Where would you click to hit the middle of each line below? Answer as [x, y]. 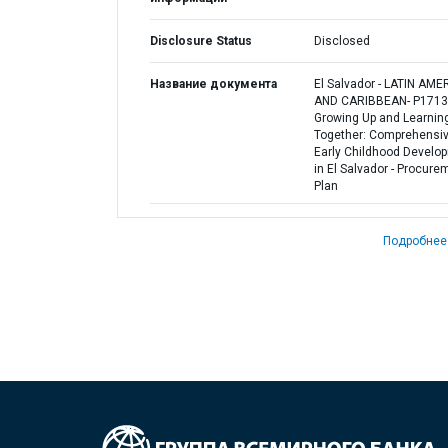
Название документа [213, 84]
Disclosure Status [201, 41]
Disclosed [341, 41]
